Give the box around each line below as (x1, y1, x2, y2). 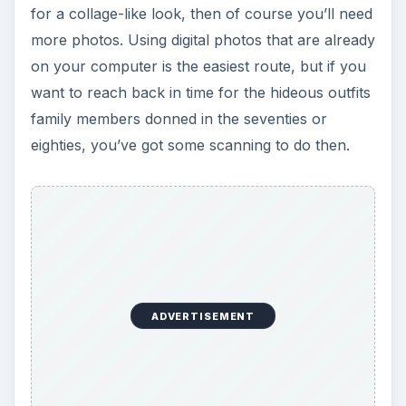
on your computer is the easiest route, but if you (30, 57, 366, 76)
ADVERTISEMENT (150, 309, 256, 323)
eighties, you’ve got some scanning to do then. (30, 136, 350, 155)
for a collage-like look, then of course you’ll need (30, 5, 372, 24)
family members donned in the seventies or (30, 110, 327, 129)
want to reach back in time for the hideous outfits (30, 83, 371, 102)
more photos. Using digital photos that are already (30, 31, 375, 50)
